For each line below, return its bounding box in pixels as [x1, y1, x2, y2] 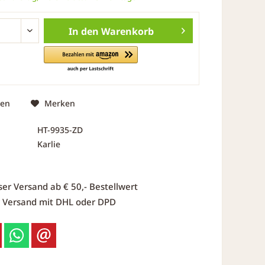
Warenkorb [101, 25, 154, 38]
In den [68, 25, 99, 38]
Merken [44, 98, 75, 109]
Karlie [37, 138, 60, 150]
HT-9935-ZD [37, 124, 83, 135]
